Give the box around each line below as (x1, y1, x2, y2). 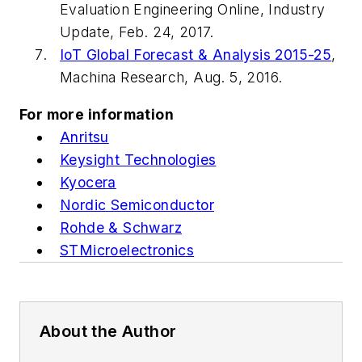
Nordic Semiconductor (60, 196, 214, 213)
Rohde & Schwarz (60, 218, 182, 236)
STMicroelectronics (60, 241, 195, 259)
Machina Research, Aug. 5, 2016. (60, 68, 283, 86)
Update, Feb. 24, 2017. (60, 23, 214, 40)
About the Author (40, 321, 177, 341)
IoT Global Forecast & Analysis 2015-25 (60, 45, 332, 63)
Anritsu (60, 128, 109, 145)
